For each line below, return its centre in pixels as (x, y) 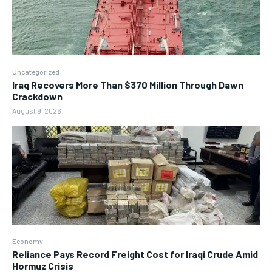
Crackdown (37, 96)
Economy (28, 241)
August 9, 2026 (37, 110)
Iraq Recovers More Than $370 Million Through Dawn (128, 84)
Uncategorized (36, 71)
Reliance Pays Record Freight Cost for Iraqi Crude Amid (135, 254)
